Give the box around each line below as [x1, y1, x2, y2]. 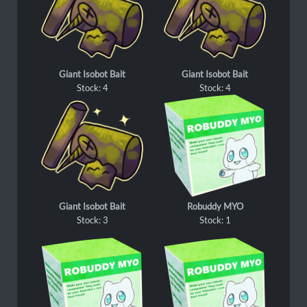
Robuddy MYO [186, 201, 243, 212]
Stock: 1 [199, 214, 231, 225]
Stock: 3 [76, 214, 108, 225]
